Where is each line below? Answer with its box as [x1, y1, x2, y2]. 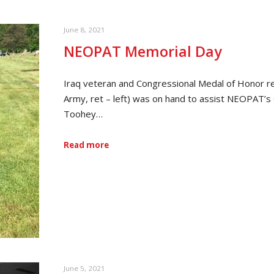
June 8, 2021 [64, 24, 105, 34]
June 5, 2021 [64, 263, 105, 273]
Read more [64, 139, 109, 151]
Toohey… [64, 107, 103, 120]
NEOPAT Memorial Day [64, 42, 222, 62]
